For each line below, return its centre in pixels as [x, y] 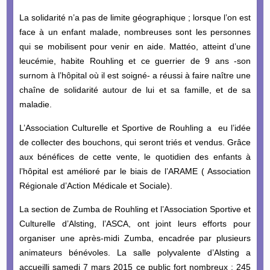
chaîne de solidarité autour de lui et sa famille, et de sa [135, 89]
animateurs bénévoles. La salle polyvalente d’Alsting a [135, 252]
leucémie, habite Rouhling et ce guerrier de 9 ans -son [135, 61]
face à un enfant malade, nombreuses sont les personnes [135, 32]
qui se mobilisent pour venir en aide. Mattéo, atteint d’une [135, 46]
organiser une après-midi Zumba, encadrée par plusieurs [135, 238]
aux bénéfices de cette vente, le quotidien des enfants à [135, 156]
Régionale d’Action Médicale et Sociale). [96, 185]
